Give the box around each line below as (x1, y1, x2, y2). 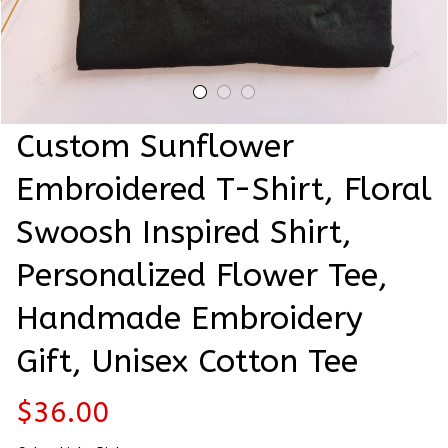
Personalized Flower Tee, (16, 257, 388, 295)
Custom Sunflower (16, 128, 294, 166)
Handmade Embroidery (16, 300, 363, 338)
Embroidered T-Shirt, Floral (16, 171, 432, 209)
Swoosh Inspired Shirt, (16, 214, 352, 252)
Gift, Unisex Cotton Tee (16, 343, 358, 381)
